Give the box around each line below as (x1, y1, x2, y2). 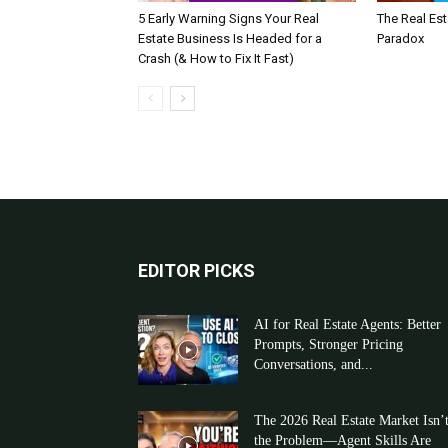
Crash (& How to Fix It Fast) (138, 51, 294, 66)
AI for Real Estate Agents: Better (254, 317, 441, 332)
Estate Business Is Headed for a (138, 31, 322, 46)
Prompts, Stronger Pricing (254, 337, 403, 352)
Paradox (377, 31, 424, 46)
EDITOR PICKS (138, 260, 255, 281)
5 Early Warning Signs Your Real (138, 11, 319, 26)
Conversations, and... (254, 357, 373, 372)
